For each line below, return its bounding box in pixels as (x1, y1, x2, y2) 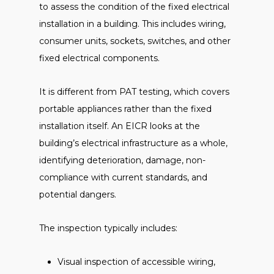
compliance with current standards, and (39, 172, 207, 183)
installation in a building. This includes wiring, (39, 18, 226, 29)
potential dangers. (39, 189, 116, 200)
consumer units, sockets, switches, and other (39, 35, 231, 46)
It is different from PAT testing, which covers (39, 86, 229, 97)
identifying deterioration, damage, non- (39, 155, 206, 166)
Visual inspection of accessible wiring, (57, 256, 215, 267)
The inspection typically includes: (39, 223, 177, 234)
